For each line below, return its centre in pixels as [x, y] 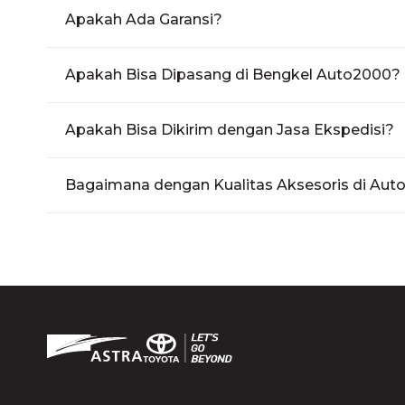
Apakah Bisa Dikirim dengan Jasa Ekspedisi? [230, 130]
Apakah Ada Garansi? [144, 19]
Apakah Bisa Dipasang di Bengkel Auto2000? [233, 75]
